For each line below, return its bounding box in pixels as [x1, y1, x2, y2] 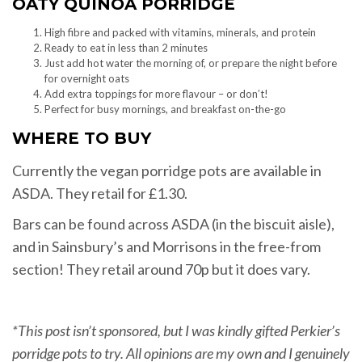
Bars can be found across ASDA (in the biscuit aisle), [12, 215, 335, 234]
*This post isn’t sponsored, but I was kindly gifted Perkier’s [12, 322, 340, 340]
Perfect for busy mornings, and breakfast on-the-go [44, 103, 286, 116]
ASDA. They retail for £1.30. [12, 184, 187, 203]
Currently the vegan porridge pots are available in [12, 162, 322, 180]
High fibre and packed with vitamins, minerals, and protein [44, 26, 316, 40]
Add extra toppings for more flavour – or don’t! [44, 87, 268, 101]
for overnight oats [44, 72, 129, 86]
